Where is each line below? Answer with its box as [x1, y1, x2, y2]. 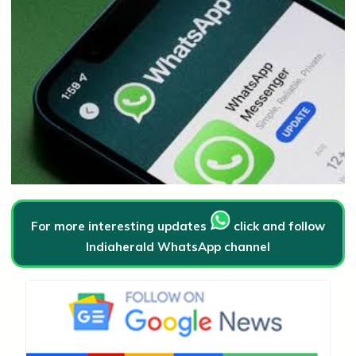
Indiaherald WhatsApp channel [86, 238, 270, 254]
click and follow [230, 218, 325, 234]
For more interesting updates [31, 218, 210, 234]
